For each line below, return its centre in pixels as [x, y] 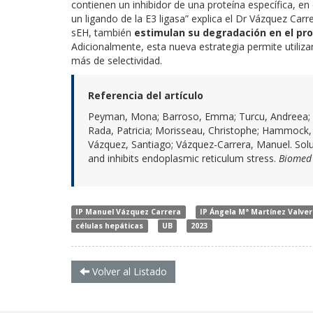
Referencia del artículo [146, 95]
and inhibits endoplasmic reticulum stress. [183, 158]
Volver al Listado [128, 271]
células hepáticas [110, 225]
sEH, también [103, 32]
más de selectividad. [117, 60]
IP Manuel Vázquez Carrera [129, 211]
